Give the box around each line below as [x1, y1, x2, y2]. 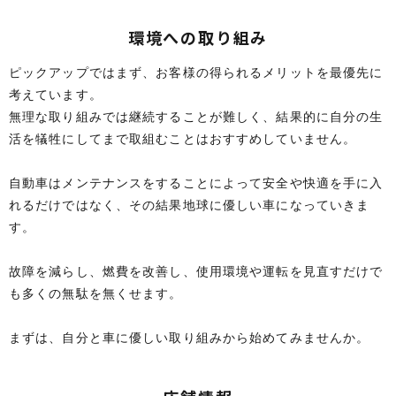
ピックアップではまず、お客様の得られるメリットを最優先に [9, 65, 384, 80]
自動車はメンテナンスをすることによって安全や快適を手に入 [9, 175, 384, 191]
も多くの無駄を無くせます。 [9, 286, 183, 301]
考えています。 [9, 87, 103, 103]
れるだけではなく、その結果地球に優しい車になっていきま [9, 197, 370, 213]
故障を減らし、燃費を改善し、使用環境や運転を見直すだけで [9, 263, 384, 279]
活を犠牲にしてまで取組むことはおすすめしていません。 [9, 131, 357, 147]
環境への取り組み [127, 26, 269, 49]
